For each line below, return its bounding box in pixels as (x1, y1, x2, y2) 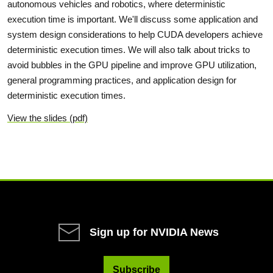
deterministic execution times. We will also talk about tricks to (7, 44, 250, 55)
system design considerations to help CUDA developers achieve (7, 29, 263, 40)
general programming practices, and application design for (7, 74, 236, 85)
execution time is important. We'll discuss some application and (7, 13, 258, 24)
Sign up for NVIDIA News (90, 225, 219, 238)
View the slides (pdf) (7, 112, 88, 123)
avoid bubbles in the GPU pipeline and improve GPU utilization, (7, 59, 257, 70)
